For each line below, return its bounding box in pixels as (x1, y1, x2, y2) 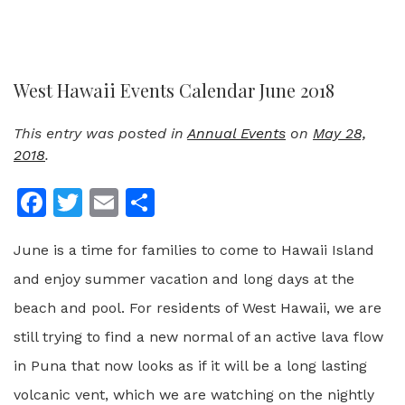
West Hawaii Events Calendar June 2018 (14, 78, 334, 102)
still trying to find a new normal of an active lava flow (14, 328, 383, 345)
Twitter (82, 185, 179, 220)
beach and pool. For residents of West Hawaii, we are (14, 299, 381, 316)
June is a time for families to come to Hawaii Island (14, 241, 374, 259)
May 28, (313, 125, 366, 142)
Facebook (46, 185, 179, 220)
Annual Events (187, 125, 286, 142)
